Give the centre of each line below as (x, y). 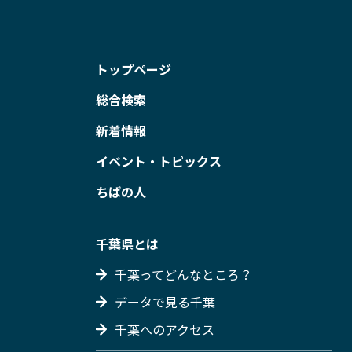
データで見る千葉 (165, 301)
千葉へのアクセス (165, 329)
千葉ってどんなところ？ (183, 274)
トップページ (134, 69)
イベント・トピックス (159, 161)
